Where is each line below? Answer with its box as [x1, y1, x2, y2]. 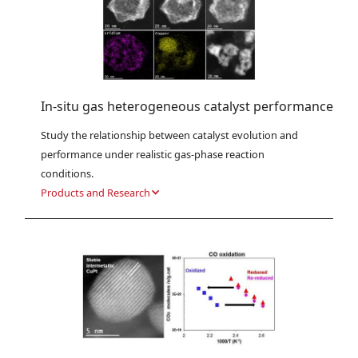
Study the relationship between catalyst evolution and [41, 128, 299, 143]
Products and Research [41, 185, 151, 201]
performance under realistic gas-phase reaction [41, 147, 265, 162]
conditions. [41, 166, 94, 181]
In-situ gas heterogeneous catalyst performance [41, 97, 334, 116]
